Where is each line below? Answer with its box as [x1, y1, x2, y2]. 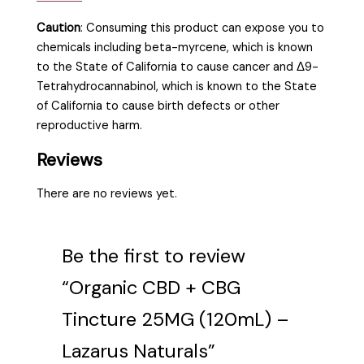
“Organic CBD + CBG [62, 274, 241, 300]
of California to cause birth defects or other [37, 97, 280, 114]
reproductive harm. [37, 117, 143, 133]
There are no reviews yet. [37, 185, 178, 201]
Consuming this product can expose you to [86, 19, 325, 36]
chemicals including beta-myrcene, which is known [37, 39, 314, 55]
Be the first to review [62, 242, 246, 268]
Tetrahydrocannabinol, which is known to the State [37, 78, 318, 94]
